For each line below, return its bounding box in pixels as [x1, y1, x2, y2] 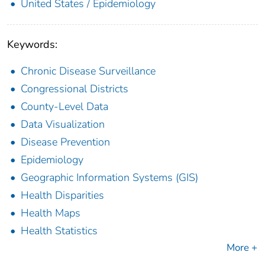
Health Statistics [21, 224, 98, 238]
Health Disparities [21, 188, 104, 203]
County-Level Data [21, 99, 108, 114]
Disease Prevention [21, 135, 110, 150]
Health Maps [21, 206, 80, 221]
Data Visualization [21, 117, 105, 132]
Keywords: [7, 37, 57, 52]
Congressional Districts [21, 82, 128, 96]
